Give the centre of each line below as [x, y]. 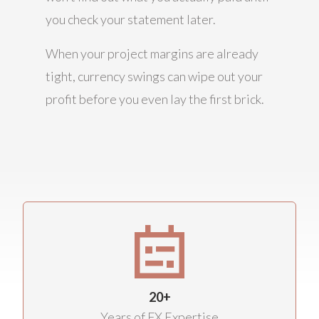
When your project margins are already [152, 53]
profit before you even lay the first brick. [155, 99]
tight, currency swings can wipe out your [154, 76]
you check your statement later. [131, 19]
